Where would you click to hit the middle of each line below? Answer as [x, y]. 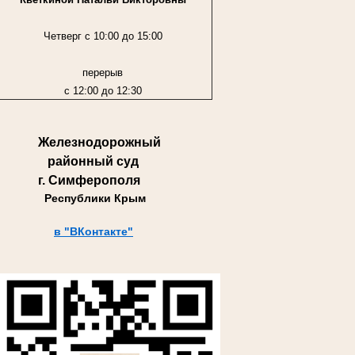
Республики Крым [94, 198]
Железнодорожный [101, 143]
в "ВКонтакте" [94, 232]
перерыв [103, 72]
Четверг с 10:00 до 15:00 [103, 36]
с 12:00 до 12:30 [103, 90]
